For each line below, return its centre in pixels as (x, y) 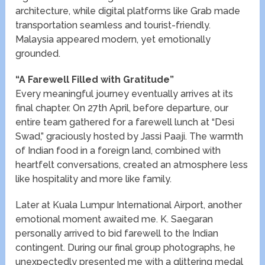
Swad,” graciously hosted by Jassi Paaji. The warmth (130, 137)
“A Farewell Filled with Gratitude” (95, 80)
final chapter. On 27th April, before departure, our (122, 108)
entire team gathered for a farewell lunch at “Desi (125, 122)
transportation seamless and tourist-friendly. (113, 25)
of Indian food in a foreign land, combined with (118, 151)
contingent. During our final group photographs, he (126, 248)
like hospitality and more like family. (94, 179)
